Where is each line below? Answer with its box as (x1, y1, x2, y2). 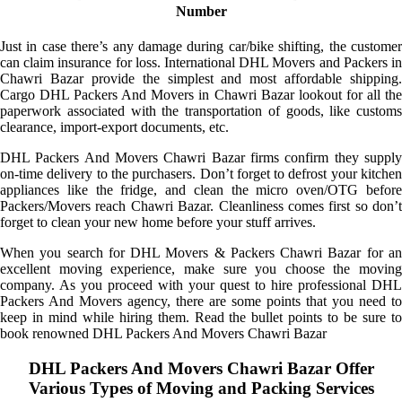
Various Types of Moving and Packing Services (28, 378, 374, 398)
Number (175, 4, 227, 19)
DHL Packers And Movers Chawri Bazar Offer (28, 358, 374, 378)
